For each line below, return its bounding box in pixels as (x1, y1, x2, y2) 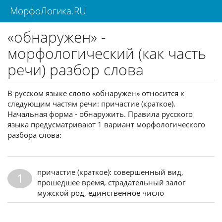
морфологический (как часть (7, 43, 206, 63)
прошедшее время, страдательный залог (37, 177, 185, 187)
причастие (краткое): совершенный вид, (37, 166, 183, 177)
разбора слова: (7, 130, 61, 140)
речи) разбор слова (7, 59, 144, 80)
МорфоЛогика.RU (7, 4, 86, 17)
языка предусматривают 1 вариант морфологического (7, 119, 205, 129)
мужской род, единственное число (37, 187, 164, 198)
